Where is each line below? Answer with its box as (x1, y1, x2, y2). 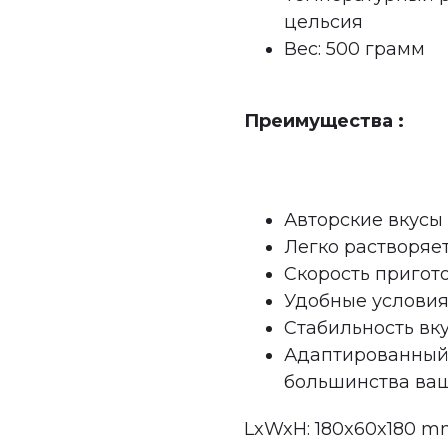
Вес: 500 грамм (284, 37, 425, 60)
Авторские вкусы (284, 208, 443, 231)
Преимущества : (244, 109, 404, 132)
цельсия (284, 10, 363, 33)
